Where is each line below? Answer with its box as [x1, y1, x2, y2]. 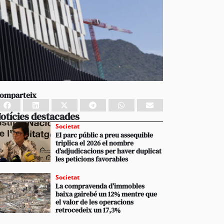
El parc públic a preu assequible [55, 130, 153, 140]
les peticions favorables [55, 154, 128, 164]
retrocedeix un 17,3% [55, 205, 121, 215]
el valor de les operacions [55, 197, 134, 207]
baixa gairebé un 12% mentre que [55, 189, 157, 199]
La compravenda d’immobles [55, 181, 145, 191]
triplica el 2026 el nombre [55, 138, 134, 148]
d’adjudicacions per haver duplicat [55, 146, 162, 156]
